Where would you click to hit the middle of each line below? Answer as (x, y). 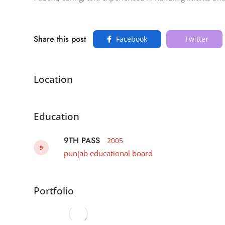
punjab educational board (108, 153)
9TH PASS (82, 140)
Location (53, 79)
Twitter (196, 39)
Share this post (60, 39)
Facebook (131, 39)
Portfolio (54, 191)
